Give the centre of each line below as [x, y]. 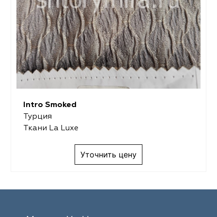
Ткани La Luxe [51, 128]
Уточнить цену [108, 154]
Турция [37, 116]
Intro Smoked [50, 105]
